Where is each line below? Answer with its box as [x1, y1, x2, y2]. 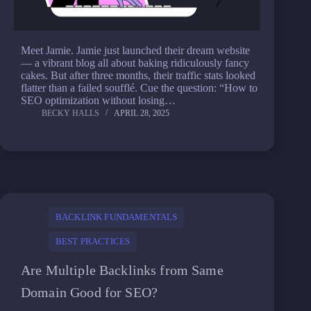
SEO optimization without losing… [21, 94, 176, 106]
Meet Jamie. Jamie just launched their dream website [21, 44, 250, 56]
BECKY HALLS [42, 108, 99, 118]
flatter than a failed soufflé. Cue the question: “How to [21, 82, 258, 94]
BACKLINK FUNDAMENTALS [56, 212, 178, 222]
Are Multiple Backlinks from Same [21, 262, 224, 278]
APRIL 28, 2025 [114, 108, 169, 118]
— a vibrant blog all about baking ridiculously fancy [21, 57, 249, 69]
